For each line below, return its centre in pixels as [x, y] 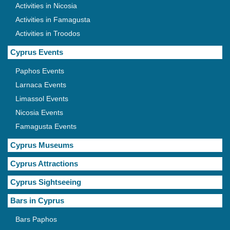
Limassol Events [42, 99]
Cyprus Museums [42, 145]
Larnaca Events [41, 85]
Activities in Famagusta [53, 20]
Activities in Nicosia [46, 6]
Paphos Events [40, 71]
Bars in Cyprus [37, 201]
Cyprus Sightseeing [46, 182]
